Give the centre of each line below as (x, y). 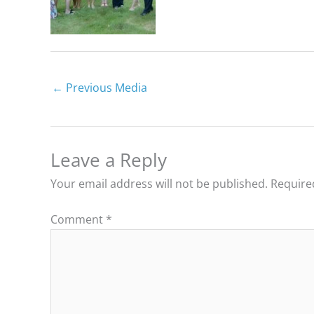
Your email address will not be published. (159, 183)
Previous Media (105, 88)
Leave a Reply (109, 159)
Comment (78, 219)
